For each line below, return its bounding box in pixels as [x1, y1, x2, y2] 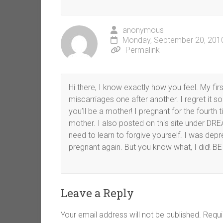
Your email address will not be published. [61, 210, 201, 220]
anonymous [122, 25, 164, 35]
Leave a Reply [61, 186, 134, 201]
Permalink [125, 45, 160, 55]
